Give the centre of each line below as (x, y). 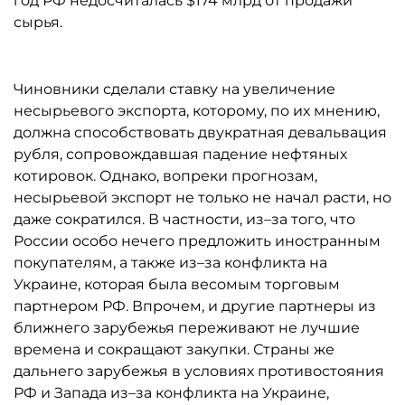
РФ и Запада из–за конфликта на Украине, (171, 393)
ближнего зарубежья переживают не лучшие (187, 328)
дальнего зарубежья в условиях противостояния (199, 371)
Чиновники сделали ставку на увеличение (174, 89)
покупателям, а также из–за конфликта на (170, 263)
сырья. (38, 22)
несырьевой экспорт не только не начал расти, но (202, 198)
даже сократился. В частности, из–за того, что (184, 219)
